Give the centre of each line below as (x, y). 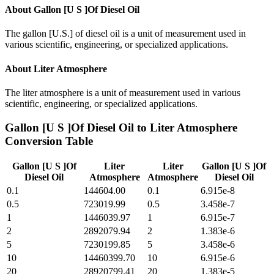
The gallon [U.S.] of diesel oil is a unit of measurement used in (125, 34)
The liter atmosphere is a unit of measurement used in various (123, 92)
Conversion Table (49, 141)
